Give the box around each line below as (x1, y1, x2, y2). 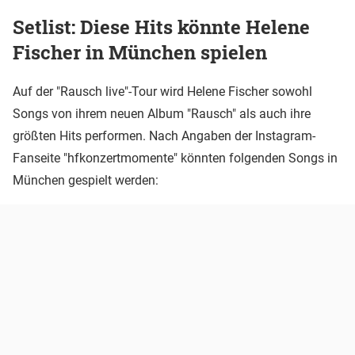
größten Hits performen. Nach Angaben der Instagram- (13, 128, 315, 143)
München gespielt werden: (13, 172, 158, 188)
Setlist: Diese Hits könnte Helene (13, 13, 310, 40)
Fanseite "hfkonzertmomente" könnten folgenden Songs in (13, 150, 338, 166)
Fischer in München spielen (13, 39, 267, 65)
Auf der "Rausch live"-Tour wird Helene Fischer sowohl (13, 83, 312, 99)
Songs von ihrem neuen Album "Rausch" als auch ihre (13, 105, 311, 121)
